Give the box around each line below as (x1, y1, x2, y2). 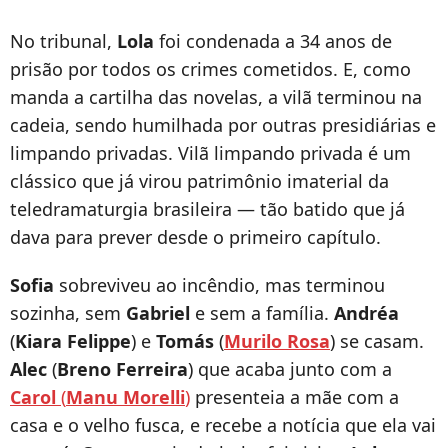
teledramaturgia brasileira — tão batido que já (10, 197, 405, 222)
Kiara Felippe (15, 329, 131, 354)
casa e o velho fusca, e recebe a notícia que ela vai (10, 413, 436, 438)
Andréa (334, 301, 399, 326)
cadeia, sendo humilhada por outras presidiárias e (10, 113, 436, 138)
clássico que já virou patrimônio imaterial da (10, 169, 389, 194)
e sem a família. (190, 301, 334, 326)
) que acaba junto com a (188, 357, 392, 382)
